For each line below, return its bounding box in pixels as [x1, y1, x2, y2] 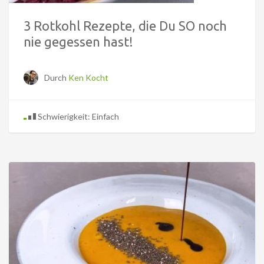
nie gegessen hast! [24, 34, 133, 49]
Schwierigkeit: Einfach [36, 111, 119, 122]
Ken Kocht [68, 72, 108, 83]
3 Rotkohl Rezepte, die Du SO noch [24, 18, 227, 34]
